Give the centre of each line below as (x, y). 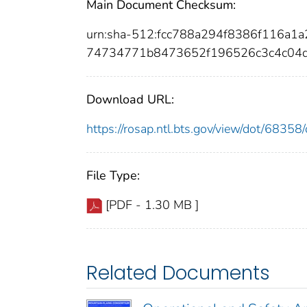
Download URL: (130, 100)
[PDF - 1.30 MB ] (152, 205)
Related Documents (178, 273)
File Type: (113, 176)
